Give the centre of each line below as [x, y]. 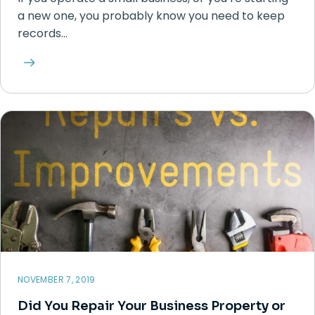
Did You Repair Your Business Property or [152, 306]
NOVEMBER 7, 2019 [57, 279]
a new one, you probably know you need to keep [151, 16]
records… [43, 33]
